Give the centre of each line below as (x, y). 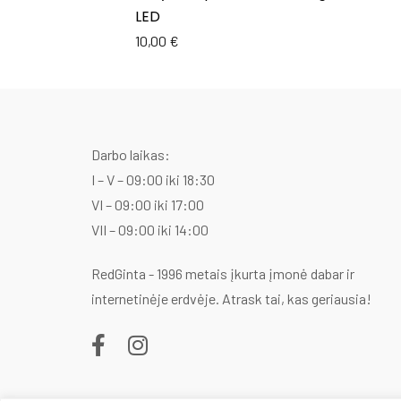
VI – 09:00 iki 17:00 (148, 205)
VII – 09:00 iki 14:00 (150, 230)
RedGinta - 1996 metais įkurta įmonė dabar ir (223, 273)
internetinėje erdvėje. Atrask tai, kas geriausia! (231, 298)
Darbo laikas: (131, 155)
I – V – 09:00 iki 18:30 (153, 180)
